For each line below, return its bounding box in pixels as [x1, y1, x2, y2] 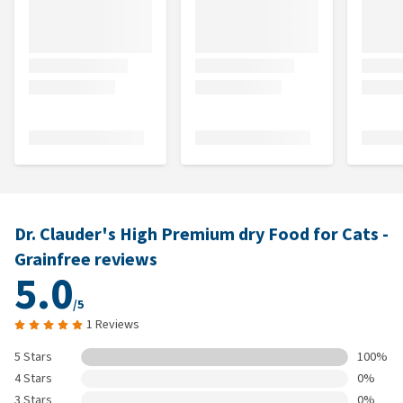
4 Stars [14, 370, 52, 387]
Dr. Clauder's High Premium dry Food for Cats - [14, 222, 389, 246]
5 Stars [14, 348, 52, 365]
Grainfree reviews [14, 247, 157, 272]
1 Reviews [86, 316, 139, 333]
